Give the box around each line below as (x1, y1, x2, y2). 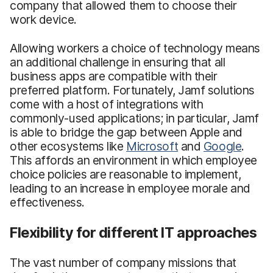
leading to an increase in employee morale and (10, 180, 250, 196)
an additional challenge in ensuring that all (10, 54, 225, 69)
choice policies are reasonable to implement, (10, 166, 241, 182)
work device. (10, 12, 77, 27)
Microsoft (126, 138, 179, 154)
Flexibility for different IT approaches (10, 223, 257, 241)
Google (203, 138, 242, 154)
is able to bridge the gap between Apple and (10, 124, 243, 140)
